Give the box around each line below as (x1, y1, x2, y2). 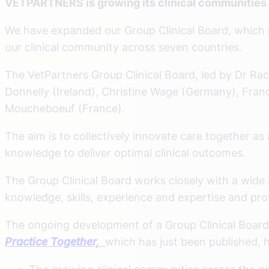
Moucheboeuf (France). (5, 101, 125, 115)
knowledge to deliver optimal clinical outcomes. (5, 146, 246, 159)
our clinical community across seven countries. (5, 40, 242, 53)
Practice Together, (5, 235, 105, 248)
